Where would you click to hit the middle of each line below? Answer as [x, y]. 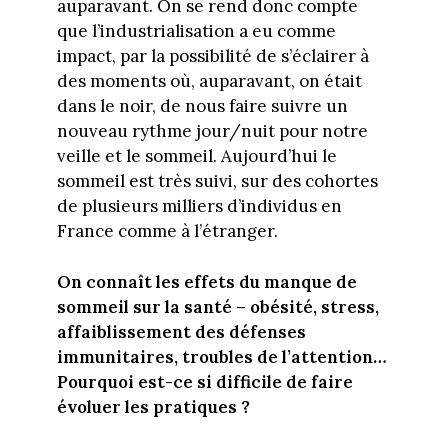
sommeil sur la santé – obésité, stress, [217, 306]
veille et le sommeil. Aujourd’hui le [196, 156]
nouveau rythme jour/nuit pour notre [212, 131]
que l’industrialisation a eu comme [196, 31]
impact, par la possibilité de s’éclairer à [212, 56]
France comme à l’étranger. [167, 231]
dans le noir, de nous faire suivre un [202, 106]
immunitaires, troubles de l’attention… [221, 356]
